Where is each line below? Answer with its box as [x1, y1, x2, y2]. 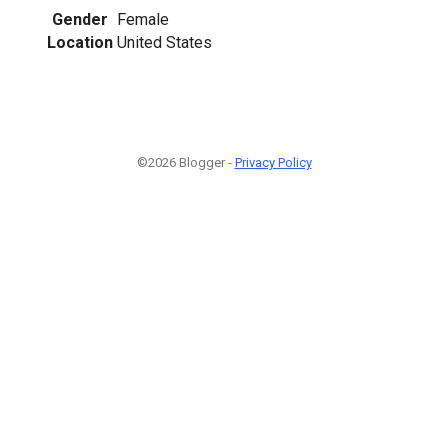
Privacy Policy [234, 154, 312, 170]
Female [117, 9, 169, 29]
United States [117, 32, 212, 52]
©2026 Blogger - [136, 154, 235, 170]
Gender [52, 9, 108, 29]
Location [47, 32, 113, 52]
